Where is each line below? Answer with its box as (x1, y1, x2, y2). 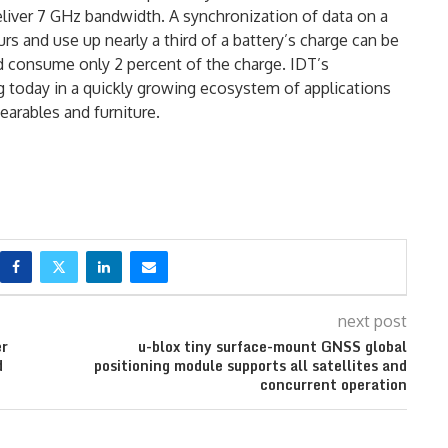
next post (337, 310, 407, 331)
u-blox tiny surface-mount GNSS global (137, 334, 407, 358)
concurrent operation (259, 372, 407, 396)
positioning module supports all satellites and (93, 353, 407, 377)
